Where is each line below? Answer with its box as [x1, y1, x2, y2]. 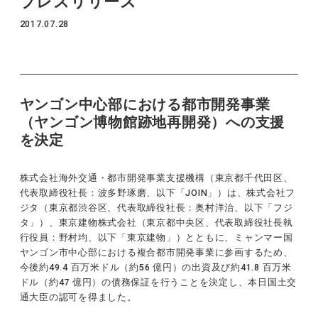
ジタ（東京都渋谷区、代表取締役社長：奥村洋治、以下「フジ [19, 202, 293, 213]
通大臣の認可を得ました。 [19, 292, 137, 302]
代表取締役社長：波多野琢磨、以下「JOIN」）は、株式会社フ [19, 187, 296, 198]
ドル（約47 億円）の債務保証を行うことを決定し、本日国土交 [19, 277, 297, 287]
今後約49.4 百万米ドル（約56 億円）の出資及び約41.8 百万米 [19, 262, 292, 273]
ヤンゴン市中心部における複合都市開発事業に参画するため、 [19, 247, 293, 258]
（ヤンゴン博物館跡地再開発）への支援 [19, 114, 285, 131]
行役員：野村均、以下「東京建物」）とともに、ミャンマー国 [19, 232, 293, 243]
